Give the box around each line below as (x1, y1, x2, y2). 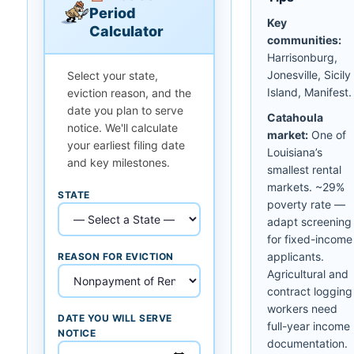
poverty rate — (267, 197, 345, 211)
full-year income (267, 318, 350, 333)
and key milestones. (67, 155, 170, 169)
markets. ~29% (267, 179, 345, 194)
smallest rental (267, 162, 341, 176)
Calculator (89, 22, 164, 40)
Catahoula (267, 110, 323, 124)
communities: (267, 32, 341, 47)
